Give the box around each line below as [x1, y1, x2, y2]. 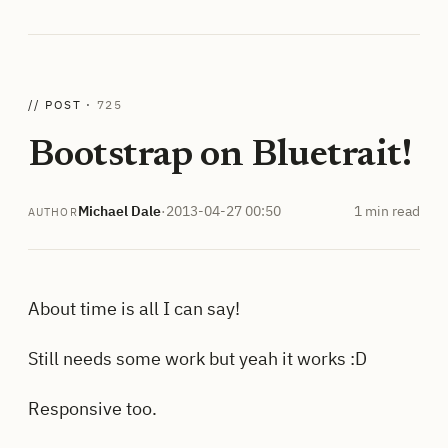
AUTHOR [28, 204, 78, 219]
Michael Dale [77, 202, 161, 221]
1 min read [354, 202, 420, 221]
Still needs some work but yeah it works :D [28, 346, 367, 370]
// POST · [28, 97, 97, 113]
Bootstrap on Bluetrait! [28, 137, 413, 176]
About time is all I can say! [28, 297, 240, 321]
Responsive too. [28, 396, 157, 420]
